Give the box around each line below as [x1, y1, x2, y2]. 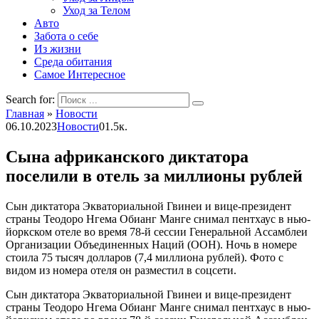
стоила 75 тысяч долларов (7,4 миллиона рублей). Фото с [6, 251, 283, 263]
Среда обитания [34, 56, 112, 68]
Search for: [6, 93, 55, 105]
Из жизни [34, 43, 81, 55]
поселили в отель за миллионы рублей [6, 166, 303, 185]
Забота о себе [34, 30, 98, 42]
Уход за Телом [63, 4, 130, 16]
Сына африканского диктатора [6, 147, 249, 166]
